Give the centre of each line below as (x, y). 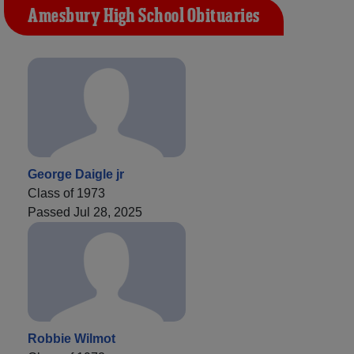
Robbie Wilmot (72, 338)
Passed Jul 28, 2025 (85, 212)
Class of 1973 (66, 193)
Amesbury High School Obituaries (144, 16)
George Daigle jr (76, 174)
